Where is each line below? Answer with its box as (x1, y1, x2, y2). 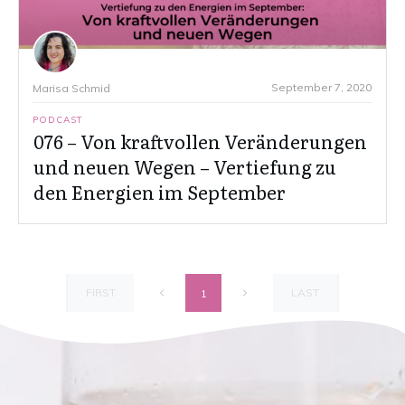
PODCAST (33, 114, 83, 127)
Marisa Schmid (33, 81, 110, 96)
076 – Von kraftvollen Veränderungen (33, 127, 367, 155)
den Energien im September (33, 178, 286, 206)
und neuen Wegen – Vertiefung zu (33, 153, 336, 181)
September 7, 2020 (271, 80, 372, 95)
